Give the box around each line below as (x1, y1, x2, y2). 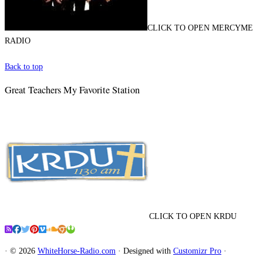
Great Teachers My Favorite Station (5, 83, 140, 96)
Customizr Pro (173, 247, 221, 256)
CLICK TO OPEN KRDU (149, 212, 237, 221)
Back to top (5, 62, 43, 72)
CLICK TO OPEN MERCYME (147, 23, 253, 33)
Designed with (123, 247, 171, 256)
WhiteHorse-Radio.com (38, 247, 116, 256)
